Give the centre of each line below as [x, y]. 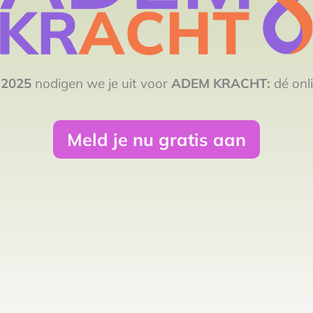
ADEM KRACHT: [223, 83]
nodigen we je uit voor [101, 83]
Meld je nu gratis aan [156, 139]
